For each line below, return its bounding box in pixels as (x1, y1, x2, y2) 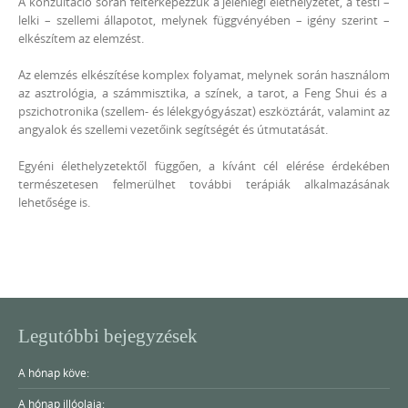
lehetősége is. (18, 194, 90, 210)
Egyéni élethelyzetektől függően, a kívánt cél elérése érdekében (18, 158, 390, 174)
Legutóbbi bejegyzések (18, 324, 198, 347)
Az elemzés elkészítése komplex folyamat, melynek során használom (18, 66, 390, 83)
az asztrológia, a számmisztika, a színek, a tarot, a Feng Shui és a (18, 85, 390, 101)
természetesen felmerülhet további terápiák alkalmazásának (18, 176, 390, 192)
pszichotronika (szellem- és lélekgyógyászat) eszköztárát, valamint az (18, 103, 390, 119)
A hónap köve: (18, 364, 89, 380)
